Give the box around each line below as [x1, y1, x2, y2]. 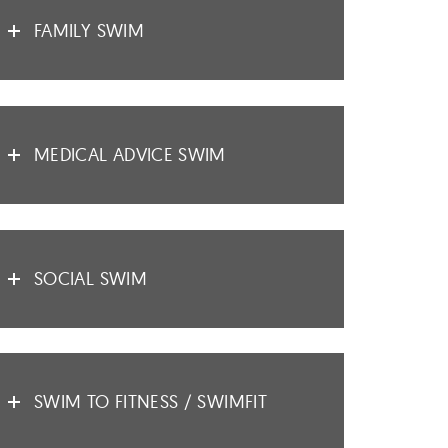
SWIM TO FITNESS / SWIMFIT [34, 390, 267, 414]
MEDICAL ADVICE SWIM [34, 142, 226, 166]
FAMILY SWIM [34, 19, 144, 43]
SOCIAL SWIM [34, 266, 147, 290]
